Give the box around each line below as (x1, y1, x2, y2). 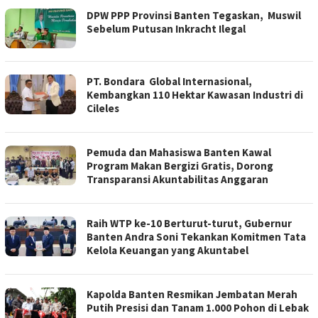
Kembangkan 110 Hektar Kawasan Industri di (87, 88, 303, 102)
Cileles (87, 102, 124, 116)
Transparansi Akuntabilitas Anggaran (87, 172, 268, 187)
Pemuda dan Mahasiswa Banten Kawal (87, 146, 271, 160)
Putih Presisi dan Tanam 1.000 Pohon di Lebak (87, 301, 309, 315)
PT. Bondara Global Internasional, (87, 75, 252, 89)
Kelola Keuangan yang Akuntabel (87, 243, 248, 258)
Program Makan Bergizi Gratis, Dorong (87, 159, 273, 173)
